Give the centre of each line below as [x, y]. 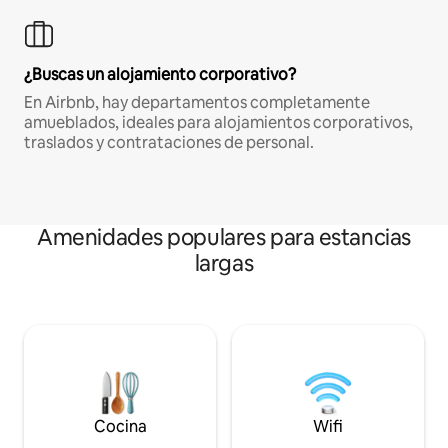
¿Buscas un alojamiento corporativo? [160, 74]
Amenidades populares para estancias [224, 237]
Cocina [120, 426]
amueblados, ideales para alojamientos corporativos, [218, 122]
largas [224, 263]
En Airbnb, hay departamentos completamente [197, 102]
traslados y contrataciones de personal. [169, 142]
